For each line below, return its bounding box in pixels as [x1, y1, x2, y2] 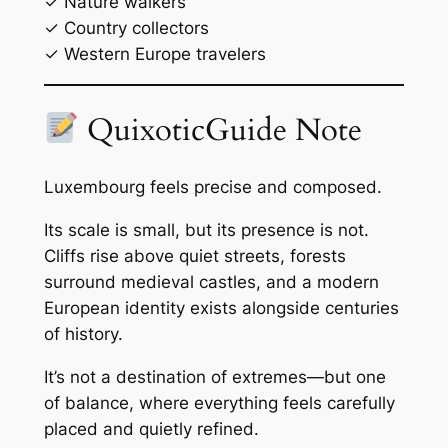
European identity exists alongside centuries [43, 298, 399, 319]
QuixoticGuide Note [79, 108, 363, 151]
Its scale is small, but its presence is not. [43, 220, 369, 241]
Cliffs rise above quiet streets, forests [43, 246, 346, 267]
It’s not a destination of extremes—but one [43, 367, 386, 387]
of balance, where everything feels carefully [43, 393, 395, 413]
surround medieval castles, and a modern [43, 272, 379, 293]
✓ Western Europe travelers [43, 44, 266, 65]
